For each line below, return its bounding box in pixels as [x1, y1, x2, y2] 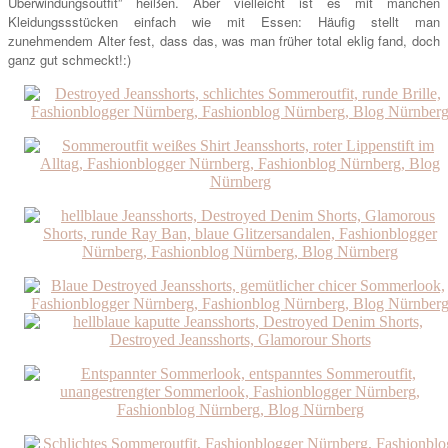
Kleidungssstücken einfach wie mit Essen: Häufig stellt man [8, 12, 440, 32]
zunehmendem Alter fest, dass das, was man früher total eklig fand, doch [8, 31, 440, 51]
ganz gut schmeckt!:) [8, 50, 131, 70]
